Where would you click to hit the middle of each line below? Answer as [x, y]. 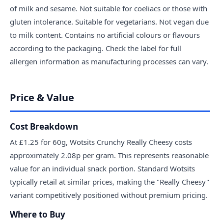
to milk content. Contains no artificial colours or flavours [105, 35]
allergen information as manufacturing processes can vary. [109, 61]
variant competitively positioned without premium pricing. [109, 195]
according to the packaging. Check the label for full [96, 48]
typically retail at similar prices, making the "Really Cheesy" [110, 181]
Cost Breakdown [44, 126]
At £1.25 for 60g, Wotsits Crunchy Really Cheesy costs [101, 142]
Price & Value [42, 97]
